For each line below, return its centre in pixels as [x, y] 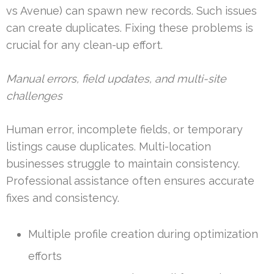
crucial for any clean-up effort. [84, 45]
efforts [45, 256]
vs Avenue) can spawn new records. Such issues [131, 11]
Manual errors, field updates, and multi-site [116, 79]
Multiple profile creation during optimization [143, 234]
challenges [34, 96]
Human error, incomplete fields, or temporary [124, 130]
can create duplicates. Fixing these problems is [130, 28]
